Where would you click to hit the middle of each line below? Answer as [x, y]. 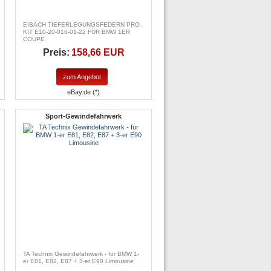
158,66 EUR [98, 52]
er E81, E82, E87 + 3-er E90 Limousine [78, 261]
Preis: [56, 52]
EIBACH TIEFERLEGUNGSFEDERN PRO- [82, 24]
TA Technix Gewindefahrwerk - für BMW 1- [81, 254]
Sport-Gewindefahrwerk [83, 116]
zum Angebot [82, 77]
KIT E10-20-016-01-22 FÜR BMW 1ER [77, 31]
